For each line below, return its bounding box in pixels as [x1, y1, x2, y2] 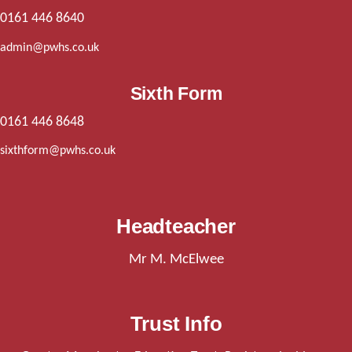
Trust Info [130, 312, 222, 336]
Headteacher [116, 214, 236, 238]
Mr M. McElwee [128, 251, 224, 267]
